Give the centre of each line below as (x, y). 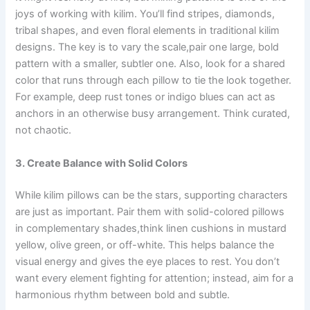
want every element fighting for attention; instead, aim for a (155, 278)
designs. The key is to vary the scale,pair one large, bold (147, 47)
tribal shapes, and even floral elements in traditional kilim (148, 31)
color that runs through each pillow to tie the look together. (154, 81)
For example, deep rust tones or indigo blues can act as (146, 97)
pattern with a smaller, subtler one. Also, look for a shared (151, 64)
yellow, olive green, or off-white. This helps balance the (145, 245)
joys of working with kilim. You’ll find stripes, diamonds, (145, 14)
